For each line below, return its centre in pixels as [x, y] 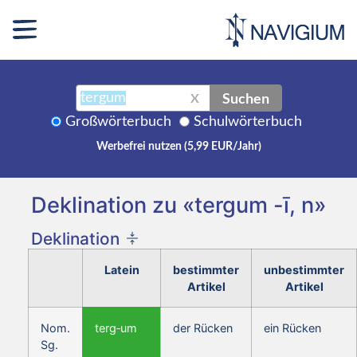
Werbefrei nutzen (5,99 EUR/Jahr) [178, 146]
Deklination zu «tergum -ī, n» [178, 205]
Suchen [245, 98]
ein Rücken [292, 328]
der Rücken [203, 328]
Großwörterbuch [118, 122]
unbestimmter [304, 269]
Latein [122, 269]
